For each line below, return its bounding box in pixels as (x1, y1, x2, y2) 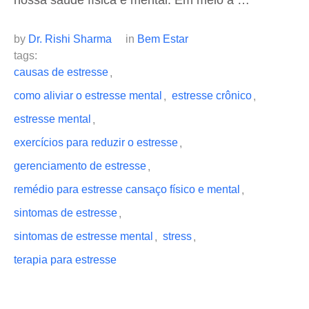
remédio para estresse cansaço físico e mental (14, 183, 240, 196)
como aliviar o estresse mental (14, 90, 162, 102)
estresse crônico (172, 90, 252, 102)
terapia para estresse (14, 254, 117, 266)
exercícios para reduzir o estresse (14, 137, 178, 149)
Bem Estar (137, 33, 188, 46)
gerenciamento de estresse (14, 160, 146, 172)
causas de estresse (14, 66, 108, 79)
